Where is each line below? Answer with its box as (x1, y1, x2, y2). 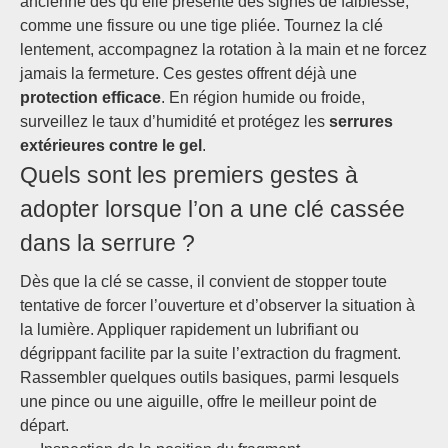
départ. (20, 417, 69, 434)
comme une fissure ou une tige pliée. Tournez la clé (20, 17, 383, 34)
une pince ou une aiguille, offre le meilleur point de (20, 393, 377, 410)
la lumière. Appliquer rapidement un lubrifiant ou (20, 321, 359, 338)
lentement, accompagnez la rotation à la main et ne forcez (20, 41, 427, 58)
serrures (329, 113, 393, 130)
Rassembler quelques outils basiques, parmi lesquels (20, 369, 399, 386)
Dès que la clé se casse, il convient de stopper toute (20, 273, 387, 290)
